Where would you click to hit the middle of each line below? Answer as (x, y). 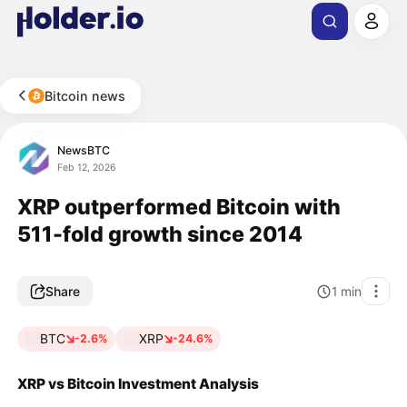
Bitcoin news (85, 95)
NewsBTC (84, 150)
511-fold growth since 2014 (159, 233)
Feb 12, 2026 (87, 167)
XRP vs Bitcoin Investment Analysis (138, 383)
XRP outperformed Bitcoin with (179, 206)
